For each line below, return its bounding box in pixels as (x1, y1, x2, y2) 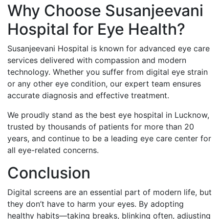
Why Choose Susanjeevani (7, 1, 203, 20)
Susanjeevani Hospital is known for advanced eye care (7, 44, 210, 53)
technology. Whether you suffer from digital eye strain (7, 67, 208, 77)
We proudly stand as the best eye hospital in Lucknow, (7, 110, 209, 120)
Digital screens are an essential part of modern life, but (7, 187, 212, 197)
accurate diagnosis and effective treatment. (7, 90, 169, 100)
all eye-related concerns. (7, 145, 99, 155)
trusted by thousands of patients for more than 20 (7, 122, 194, 131)
